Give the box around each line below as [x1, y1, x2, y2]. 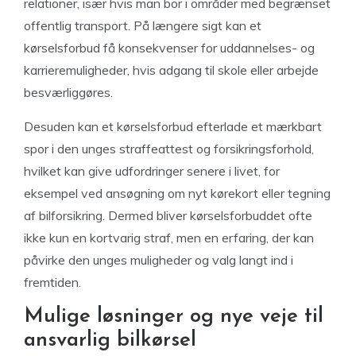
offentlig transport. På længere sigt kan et [24, 17, 261, 33]
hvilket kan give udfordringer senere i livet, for [24, 163, 280, 179]
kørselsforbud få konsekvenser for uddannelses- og [24, 40, 315, 56]
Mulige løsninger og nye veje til [24, 306, 323, 327]
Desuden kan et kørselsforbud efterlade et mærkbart [24, 118, 322, 134]
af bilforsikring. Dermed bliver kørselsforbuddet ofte [24, 207, 312, 223]
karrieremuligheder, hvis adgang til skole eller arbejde [24, 62, 319, 78]
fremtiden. [24, 274, 81, 290]
